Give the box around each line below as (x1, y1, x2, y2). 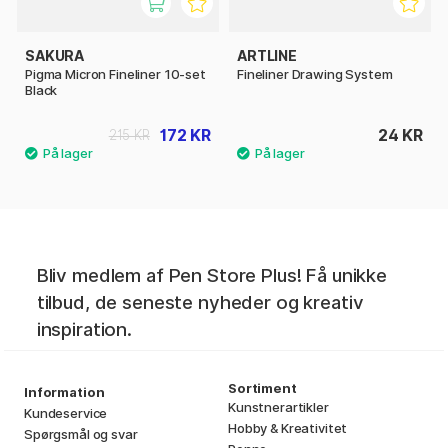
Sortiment (228, 379, 297, 396)
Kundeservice (24, 404, 108, 421)
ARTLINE (237, 46, 297, 64)
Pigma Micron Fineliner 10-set (25, 65, 206, 82)
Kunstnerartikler (228, 398, 329, 415)
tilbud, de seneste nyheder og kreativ (36, 290, 364, 314)
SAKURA (25, 46, 85, 64)
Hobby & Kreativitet (228, 419, 348, 436)
